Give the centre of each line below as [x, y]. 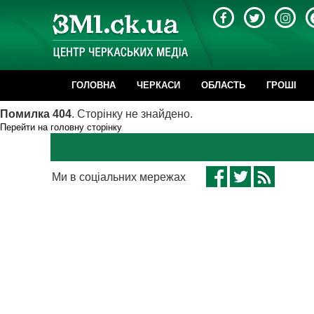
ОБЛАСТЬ [223, 85]
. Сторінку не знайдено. [132, 114]
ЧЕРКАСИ [158, 85]
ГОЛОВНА [94, 85]
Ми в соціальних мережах [119, 177]
